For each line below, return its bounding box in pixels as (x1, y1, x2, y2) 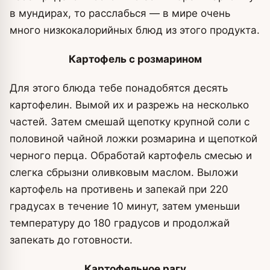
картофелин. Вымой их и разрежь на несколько (10, 99, 249, 111)
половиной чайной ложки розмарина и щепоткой (10, 133, 257, 145)
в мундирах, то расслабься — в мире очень (10, 7, 230, 20)
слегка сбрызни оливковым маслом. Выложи (10, 166, 238, 179)
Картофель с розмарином (68, 53, 202, 66)
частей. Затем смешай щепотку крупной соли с (10, 116, 250, 128)
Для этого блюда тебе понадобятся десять (10, 82, 228, 95)
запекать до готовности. (10, 234, 133, 246)
